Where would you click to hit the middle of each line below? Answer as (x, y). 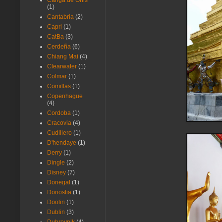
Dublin (56, 212)
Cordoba (59, 113)
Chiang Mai (63, 57)
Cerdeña (59, 47)
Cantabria (60, 17)
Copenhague (65, 96)
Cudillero (59, 133)
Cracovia (59, 123)
